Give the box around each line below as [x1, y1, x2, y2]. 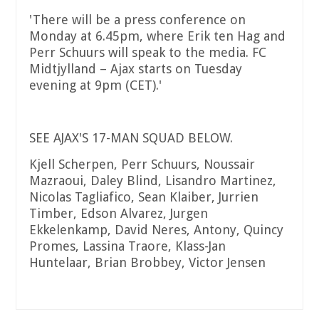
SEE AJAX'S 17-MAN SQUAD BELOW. [29, 130, 233, 146]
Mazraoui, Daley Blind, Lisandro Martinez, [29, 173, 276, 189]
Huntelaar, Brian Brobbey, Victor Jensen [29, 255, 266, 271]
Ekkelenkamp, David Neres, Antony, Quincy [29, 222, 283, 238]
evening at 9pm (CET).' [29, 78, 165, 93]
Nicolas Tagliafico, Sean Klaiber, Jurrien [29, 189, 258, 205]
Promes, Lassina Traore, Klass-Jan [29, 239, 226, 254]
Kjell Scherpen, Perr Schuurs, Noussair [29, 157, 255, 172]
